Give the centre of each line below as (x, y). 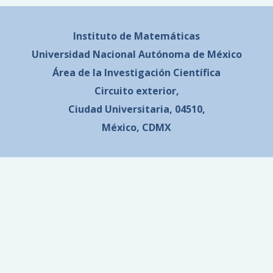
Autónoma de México (190, 55)
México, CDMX (136, 128)
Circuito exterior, (136, 91)
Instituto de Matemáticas (136, 36)
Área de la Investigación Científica (136, 73)
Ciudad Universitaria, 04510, (136, 109)
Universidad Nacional (83, 55)
